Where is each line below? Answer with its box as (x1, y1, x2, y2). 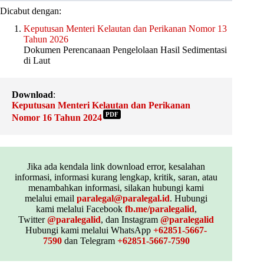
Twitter (18, 214, 48, 225)
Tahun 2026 (24, 34, 68, 45)
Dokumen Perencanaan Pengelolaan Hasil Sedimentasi (24, 45, 227, 55)
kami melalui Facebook (35, 203, 125, 214)
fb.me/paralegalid (124, 203, 194, 214)
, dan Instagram (101, 214, 161, 225)
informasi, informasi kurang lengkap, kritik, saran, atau (15, 171, 218, 182)
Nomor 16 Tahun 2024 (12, 112, 102, 123)
